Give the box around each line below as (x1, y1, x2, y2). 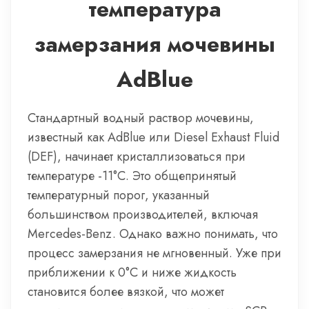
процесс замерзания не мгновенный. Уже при (28, 244, 281, 262)
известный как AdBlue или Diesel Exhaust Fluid (28, 128, 279, 146)
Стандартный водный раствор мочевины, (28, 109, 254, 127)
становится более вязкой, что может (28, 283, 224, 301)
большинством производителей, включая (28, 206, 258, 223)
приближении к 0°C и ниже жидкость (28, 263, 237, 281)
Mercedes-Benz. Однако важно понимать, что (28, 225, 278, 243)
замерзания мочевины (34, 28, 275, 60)
